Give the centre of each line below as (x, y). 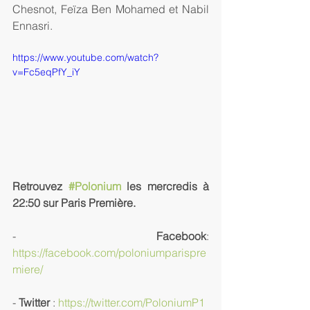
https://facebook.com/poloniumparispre (109, 252)
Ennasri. (33, 26)
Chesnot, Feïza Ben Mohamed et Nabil (111, 9)
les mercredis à (165, 186)
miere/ (28, 269)
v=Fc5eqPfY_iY (46, 72)
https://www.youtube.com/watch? (85, 57)
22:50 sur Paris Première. (74, 202)
